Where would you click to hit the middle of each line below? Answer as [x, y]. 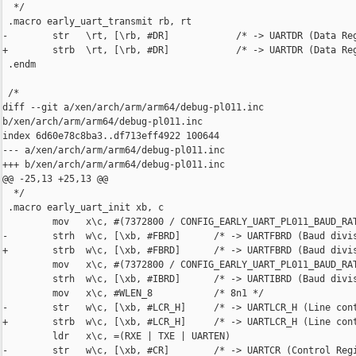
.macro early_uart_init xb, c [83, 208]
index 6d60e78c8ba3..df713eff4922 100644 [111, 136]
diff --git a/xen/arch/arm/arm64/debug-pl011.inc [136, 108]
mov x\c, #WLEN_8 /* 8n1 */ [133, 294]
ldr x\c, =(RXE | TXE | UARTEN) [116, 337]
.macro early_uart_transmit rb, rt [97, 22]
